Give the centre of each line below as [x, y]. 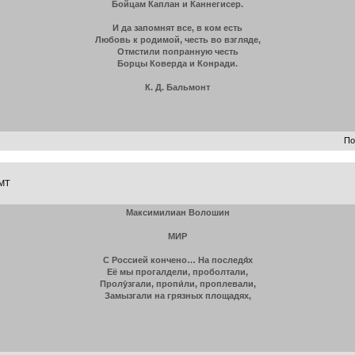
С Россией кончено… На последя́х [177, 260]
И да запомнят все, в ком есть [177, 28]
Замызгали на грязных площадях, [177, 296]
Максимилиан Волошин [177, 212]
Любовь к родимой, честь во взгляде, [177, 40]
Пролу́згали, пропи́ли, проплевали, [177, 284]
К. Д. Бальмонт [177, 87]
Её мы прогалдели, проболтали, [177, 272]
